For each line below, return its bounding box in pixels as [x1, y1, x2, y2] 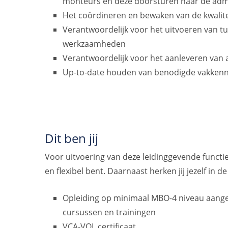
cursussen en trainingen [63, 207, 156, 218]
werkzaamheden [63, 38, 126, 49]
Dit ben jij [45, 129, 98, 147]
